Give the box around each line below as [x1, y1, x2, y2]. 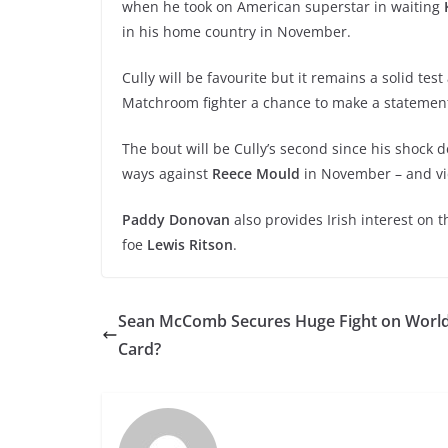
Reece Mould [212, 163, 300, 183]
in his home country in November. [122, 21, 351, 41]
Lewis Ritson [147, 234, 233, 254]
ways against [122, 163, 212, 183]
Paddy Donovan [122, 209, 230, 229]
